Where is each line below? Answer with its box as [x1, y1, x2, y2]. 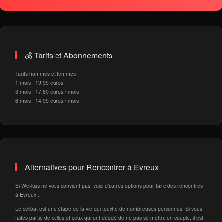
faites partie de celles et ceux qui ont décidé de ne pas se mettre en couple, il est [15, 214, 203, 221]
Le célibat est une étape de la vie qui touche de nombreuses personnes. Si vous [15, 205, 202, 212]
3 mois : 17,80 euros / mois [15, 88, 79, 95]
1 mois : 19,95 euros [15, 79, 63, 86]
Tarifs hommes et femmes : [15, 70, 79, 77]
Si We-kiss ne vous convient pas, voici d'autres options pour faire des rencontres [15, 182, 203, 189]
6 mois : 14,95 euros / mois [15, 97, 79, 104]
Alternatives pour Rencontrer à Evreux [25, 162, 159, 173]
